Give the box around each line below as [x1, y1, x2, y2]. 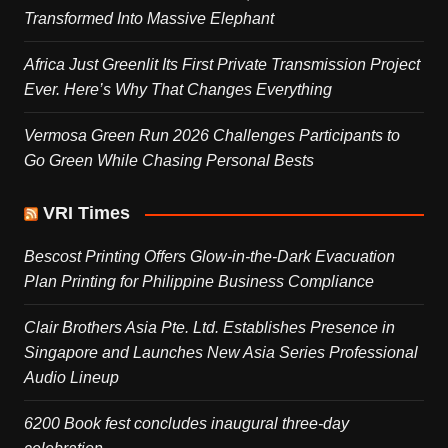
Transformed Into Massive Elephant [23, 10, 274, 28]
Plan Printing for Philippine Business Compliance [23, 273, 374, 291]
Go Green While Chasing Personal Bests [23, 152, 314, 170]
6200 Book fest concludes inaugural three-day [23, 415, 349, 433]
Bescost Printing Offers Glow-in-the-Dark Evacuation [23, 248, 395, 266]
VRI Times [42, 203, 130, 224]
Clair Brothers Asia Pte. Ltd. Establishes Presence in [23, 319, 395, 337]
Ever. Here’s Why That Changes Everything [23, 81, 332, 99]
